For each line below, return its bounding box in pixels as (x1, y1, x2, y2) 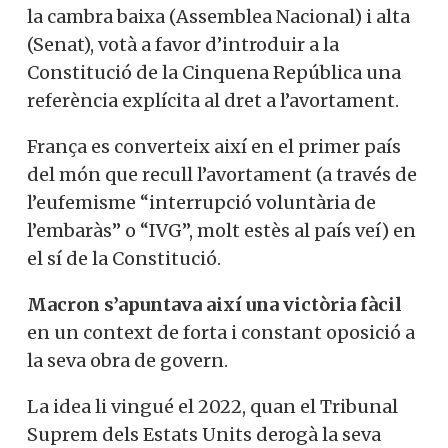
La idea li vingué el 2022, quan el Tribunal (27, 394, 398, 418)
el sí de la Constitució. (27, 246, 221, 270)
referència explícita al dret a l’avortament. (27, 88, 399, 112)
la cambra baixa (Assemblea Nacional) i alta (27, 4, 410, 28)
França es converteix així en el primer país (27, 134, 401, 158)
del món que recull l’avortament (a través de (27, 162, 417, 186)
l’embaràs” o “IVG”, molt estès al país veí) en (27, 218, 416, 242)
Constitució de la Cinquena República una (27, 60, 401, 84)
